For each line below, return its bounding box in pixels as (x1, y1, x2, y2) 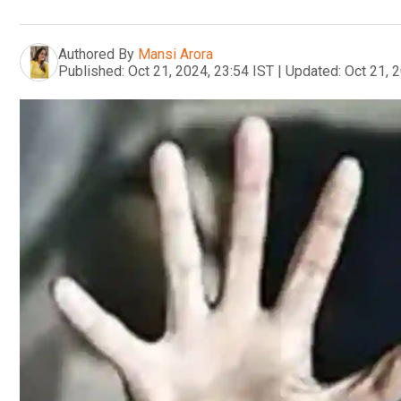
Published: (58, 62, 124, 80)
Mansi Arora (138, 45, 213, 63)
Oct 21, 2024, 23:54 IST (128, 62, 274, 80)
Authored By (58, 45, 134, 63)
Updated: (286, 62, 341, 80)
